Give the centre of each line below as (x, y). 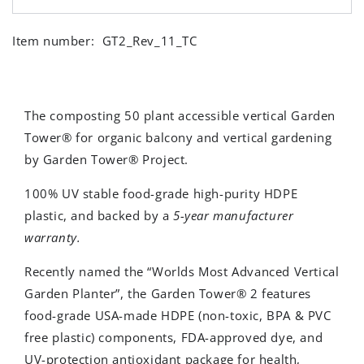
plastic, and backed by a (99, 215)
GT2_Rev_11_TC (149, 40)
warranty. (53, 237)
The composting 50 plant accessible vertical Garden (180, 115)
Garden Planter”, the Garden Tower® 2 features (168, 293)
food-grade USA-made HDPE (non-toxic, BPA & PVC (178, 315)
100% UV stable (74, 193)
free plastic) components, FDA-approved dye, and (174, 337)
